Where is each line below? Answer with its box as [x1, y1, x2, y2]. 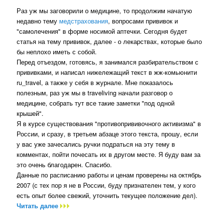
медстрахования [59, 16, 109, 25]
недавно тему [17, 16, 60, 25]
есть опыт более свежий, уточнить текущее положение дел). [17, 190, 198, 200]
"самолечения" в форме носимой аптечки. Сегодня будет [17, 26, 188, 36]
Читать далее [17, 200, 61, 210]
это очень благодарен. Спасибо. [17, 159, 112, 169]
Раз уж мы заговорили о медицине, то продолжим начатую [17, 5, 193, 15]
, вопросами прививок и [108, 16, 178, 25]
